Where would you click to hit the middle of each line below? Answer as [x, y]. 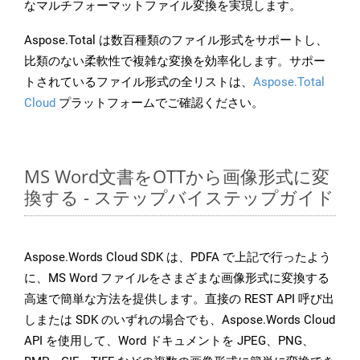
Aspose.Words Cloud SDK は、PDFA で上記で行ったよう [178, 258]
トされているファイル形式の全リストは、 [139, 82]
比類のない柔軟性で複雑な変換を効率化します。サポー [175, 61]
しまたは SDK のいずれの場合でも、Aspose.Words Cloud [180, 320]
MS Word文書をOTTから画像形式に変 [177, 176]
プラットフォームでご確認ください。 [160, 103]
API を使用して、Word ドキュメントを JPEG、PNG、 [169, 341]
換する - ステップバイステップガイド [179, 197]
